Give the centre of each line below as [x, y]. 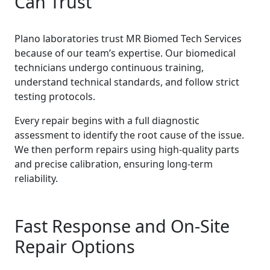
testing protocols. [55, 96]
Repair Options [75, 246]
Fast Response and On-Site [122, 226]
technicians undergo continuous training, [109, 67]
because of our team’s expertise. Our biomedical [125, 53]
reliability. [36, 178]
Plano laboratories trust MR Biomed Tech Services [128, 39]
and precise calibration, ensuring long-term [114, 164]
